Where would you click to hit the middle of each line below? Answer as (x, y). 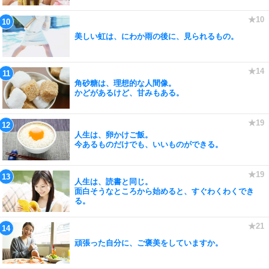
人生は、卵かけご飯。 (113, 134)
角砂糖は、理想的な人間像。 (125, 83)
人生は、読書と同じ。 (113, 181)
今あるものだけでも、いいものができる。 (149, 144)
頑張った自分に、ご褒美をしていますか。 (149, 243)
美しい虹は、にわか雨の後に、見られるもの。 (156, 36)
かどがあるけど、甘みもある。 (129, 92)
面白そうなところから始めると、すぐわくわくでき (164, 191)
